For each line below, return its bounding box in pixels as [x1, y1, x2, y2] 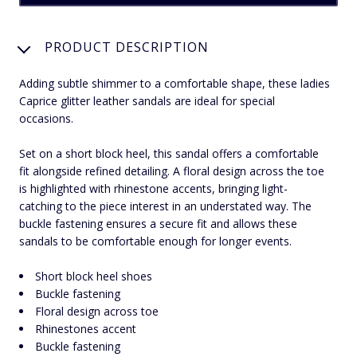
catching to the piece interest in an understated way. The [19, 198, 312, 214]
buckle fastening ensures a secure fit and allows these [19, 215, 297, 231]
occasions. [19, 110, 73, 126]
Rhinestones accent [35, 320, 136, 336]
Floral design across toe [35, 303, 159, 319]
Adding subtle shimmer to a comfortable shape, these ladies [19, 75, 330, 91]
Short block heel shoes [35, 268, 152, 284]
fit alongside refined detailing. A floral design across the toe [19, 163, 324, 178]
